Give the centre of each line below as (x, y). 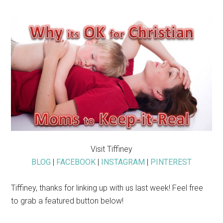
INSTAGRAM (123, 162)
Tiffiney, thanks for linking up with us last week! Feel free (107, 188)
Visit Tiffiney (111, 149)
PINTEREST (171, 162)
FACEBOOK (76, 162)
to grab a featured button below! (67, 201)
